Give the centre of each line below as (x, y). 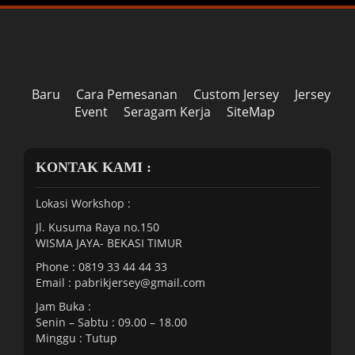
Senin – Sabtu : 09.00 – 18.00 (111, 322)
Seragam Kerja (167, 111)
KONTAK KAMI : (94, 167)
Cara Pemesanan (126, 94)
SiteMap (250, 111)
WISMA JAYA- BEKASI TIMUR (109, 242)
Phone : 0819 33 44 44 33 (101, 266)
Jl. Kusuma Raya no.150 (97, 227)
